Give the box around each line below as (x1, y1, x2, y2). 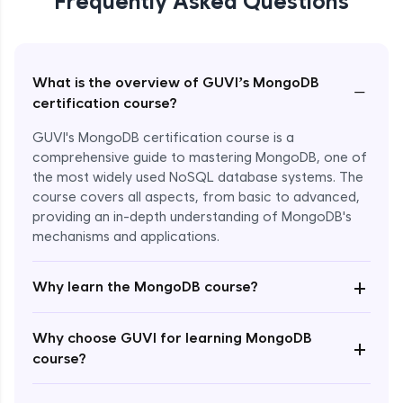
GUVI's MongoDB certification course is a (32, 129, 294, 146)
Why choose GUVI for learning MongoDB (32, 328, 312, 346)
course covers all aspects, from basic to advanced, (32, 188, 360, 205)
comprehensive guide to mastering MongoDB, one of (32, 148, 367, 166)
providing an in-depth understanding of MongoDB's (32, 208, 352, 225)
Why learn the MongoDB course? (32, 278, 258, 296)
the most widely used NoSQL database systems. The (32, 168, 363, 185)
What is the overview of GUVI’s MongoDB (32, 73, 319, 91)
